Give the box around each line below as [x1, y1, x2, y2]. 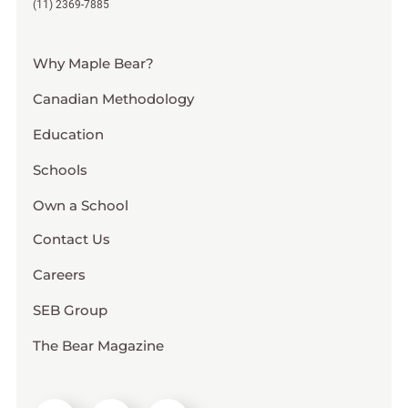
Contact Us [32, 229, 110, 248]
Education [32, 125, 104, 143]
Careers [32, 265, 86, 283]
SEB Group [32, 301, 107, 319]
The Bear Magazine [32, 336, 164, 354]
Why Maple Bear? [32, 54, 154, 72]
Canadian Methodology [32, 89, 194, 107]
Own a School [32, 196, 128, 214]
